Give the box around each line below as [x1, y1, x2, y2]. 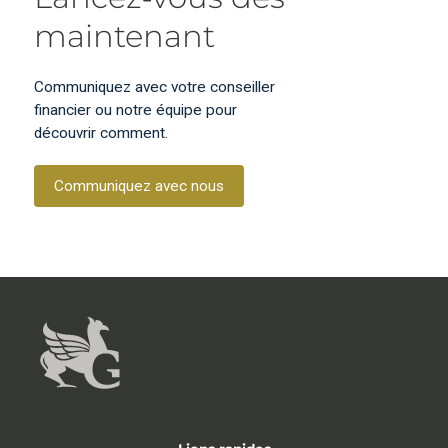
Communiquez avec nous [54, 176, 225, 195]
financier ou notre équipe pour [34, 100, 238, 119]
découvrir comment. [34, 123, 169, 142]
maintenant [34, 16, 216, 55]
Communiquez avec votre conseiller [34, 77, 276, 96]
